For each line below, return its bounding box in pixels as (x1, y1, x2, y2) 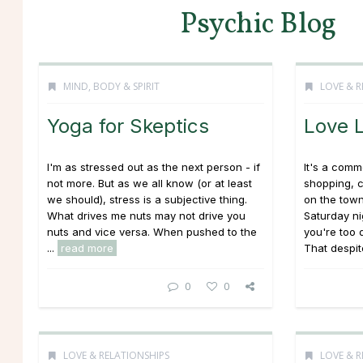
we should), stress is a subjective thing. (47, 193, 247, 206)
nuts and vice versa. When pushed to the (47, 225, 257, 238)
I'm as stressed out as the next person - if (47, 160, 260, 173)
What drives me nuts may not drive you (47, 209, 246, 222)
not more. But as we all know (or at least (47, 177, 252, 190)
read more (61, 241, 113, 254)
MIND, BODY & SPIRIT (63, 79, 160, 93)
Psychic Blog (180, 5, 337, 45)
